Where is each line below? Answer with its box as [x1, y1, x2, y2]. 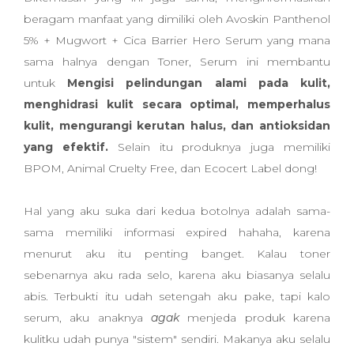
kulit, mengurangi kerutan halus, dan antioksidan [24, 119, 330, 133]
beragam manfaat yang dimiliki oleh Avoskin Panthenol [24, 12, 330, 26]
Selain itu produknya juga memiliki [117, 140, 331, 154]
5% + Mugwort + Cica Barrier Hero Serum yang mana [24, 33, 330, 47]
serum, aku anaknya [24, 311, 151, 325]
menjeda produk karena [187, 311, 331, 325]
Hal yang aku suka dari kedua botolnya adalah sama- [24, 204, 330, 218]
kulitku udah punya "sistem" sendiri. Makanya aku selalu [24, 332, 330, 346]
